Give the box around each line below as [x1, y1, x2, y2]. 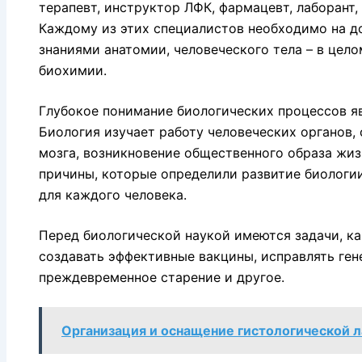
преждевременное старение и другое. [39, 268, 284, 285]
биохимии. [39, 61, 107, 78]
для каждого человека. [39, 186, 187, 203]
